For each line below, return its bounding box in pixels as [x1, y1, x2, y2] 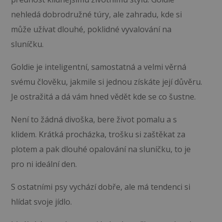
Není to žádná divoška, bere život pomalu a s [10, 113, 177, 125]
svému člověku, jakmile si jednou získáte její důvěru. [10, 76, 202, 87]
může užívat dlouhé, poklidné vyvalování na [10, 23, 171, 35]
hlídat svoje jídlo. [10, 196, 72, 207]
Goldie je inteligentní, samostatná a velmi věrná [10, 61, 186, 72]
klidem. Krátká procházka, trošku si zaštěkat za [10, 128, 185, 140]
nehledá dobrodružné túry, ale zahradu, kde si [10, 8, 182, 20]
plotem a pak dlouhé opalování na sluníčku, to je [10, 143, 191, 155]
